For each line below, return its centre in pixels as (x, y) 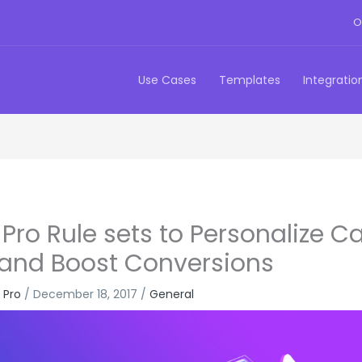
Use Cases (167, 80)
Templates (250, 80)
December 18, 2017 (87, 294)
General (172, 294)
